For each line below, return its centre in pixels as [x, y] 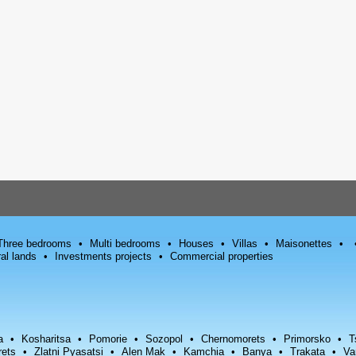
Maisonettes [304, 244]
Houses [196, 244]
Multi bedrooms [125, 244]
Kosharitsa [46, 339]
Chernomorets [233, 339]
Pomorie [108, 339]
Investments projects [103, 256]
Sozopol [164, 339]
